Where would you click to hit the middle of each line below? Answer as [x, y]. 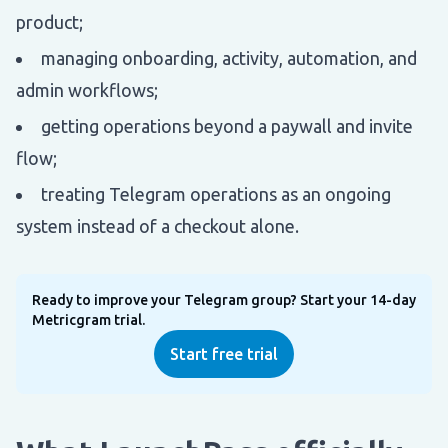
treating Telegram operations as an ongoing [216, 193]
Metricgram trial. [88, 319]
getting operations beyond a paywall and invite [227, 125]
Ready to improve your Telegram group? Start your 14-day [224, 299]
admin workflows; [87, 89]
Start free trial [224, 353]
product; [49, 21]
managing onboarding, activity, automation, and [229, 57]
